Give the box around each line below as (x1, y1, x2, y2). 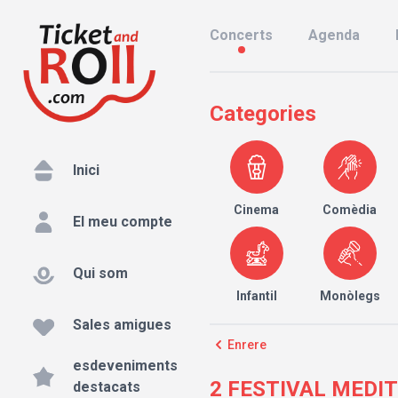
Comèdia (322, 203, 378, 217)
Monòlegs (319, 289, 380, 303)
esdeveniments (73, 357, 178, 375)
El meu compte (73, 213, 172, 231)
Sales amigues (73, 316, 171, 334)
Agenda (308, 27, 360, 44)
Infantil (235, 289, 277, 303)
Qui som (73, 265, 128, 283)
